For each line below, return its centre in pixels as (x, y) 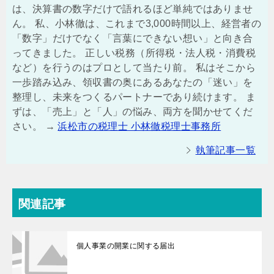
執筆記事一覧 (225, 150)
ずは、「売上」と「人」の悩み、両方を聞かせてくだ (133, 111)
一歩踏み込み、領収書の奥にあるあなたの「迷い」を (133, 82)
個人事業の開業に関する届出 (126, 246)
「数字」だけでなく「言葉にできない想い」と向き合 (133, 38)
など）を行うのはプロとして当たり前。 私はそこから (134, 67)
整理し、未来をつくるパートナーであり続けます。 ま (134, 97)
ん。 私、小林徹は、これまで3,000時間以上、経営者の (137, 23)
